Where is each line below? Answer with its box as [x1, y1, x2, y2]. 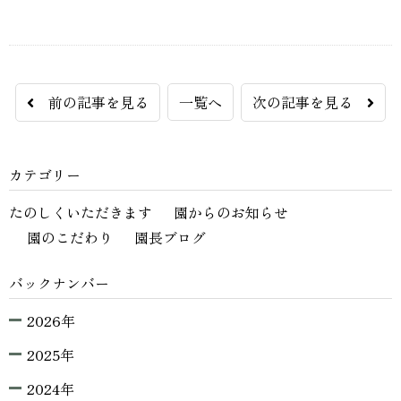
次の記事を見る [252, 91, 367, 114]
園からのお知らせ [174, 201, 288, 224]
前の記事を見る [34, 91, 149, 114]
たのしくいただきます [9, 201, 152, 224]
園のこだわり [27, 226, 113, 249]
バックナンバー [9, 272, 109, 294]
